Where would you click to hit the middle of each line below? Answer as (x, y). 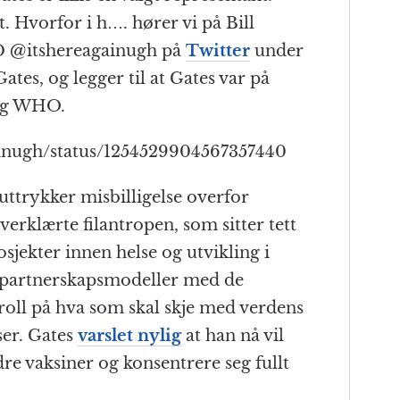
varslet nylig (129, 336)
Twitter (218, 51)
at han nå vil (233, 336)
